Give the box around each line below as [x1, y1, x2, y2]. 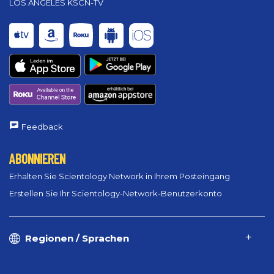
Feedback [21, 122, 63, 132]
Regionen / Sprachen [25, 232, 129, 245]
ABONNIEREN [9, 150, 65, 167]
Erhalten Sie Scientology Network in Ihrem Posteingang [9, 171, 230, 182]
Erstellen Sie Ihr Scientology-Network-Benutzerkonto [9, 188, 222, 199]
